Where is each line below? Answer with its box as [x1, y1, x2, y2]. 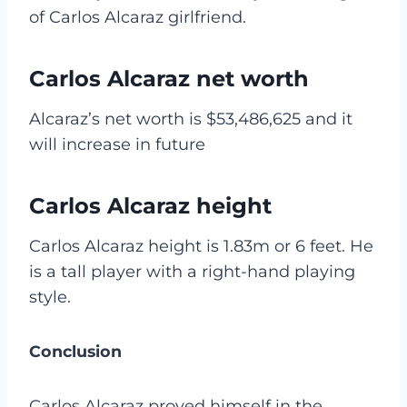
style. [29, 286, 71, 307]
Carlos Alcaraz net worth [29, 65, 309, 92]
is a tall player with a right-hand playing [29, 261, 355, 282]
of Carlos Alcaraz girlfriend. [29, 6, 246, 27]
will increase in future [29, 134, 205, 154]
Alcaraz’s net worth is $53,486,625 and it [29, 108, 352, 129]
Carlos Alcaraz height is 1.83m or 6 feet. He [29, 235, 373, 256]
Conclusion [29, 341, 122, 361]
